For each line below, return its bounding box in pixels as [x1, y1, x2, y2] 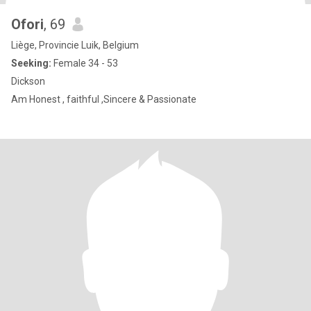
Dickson [11, 76, 45, 87]
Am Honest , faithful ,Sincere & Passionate [11, 94, 196, 105]
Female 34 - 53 [51, 58, 118, 69]
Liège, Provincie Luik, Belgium [11, 40, 139, 51]
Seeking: [11, 58, 51, 69]
